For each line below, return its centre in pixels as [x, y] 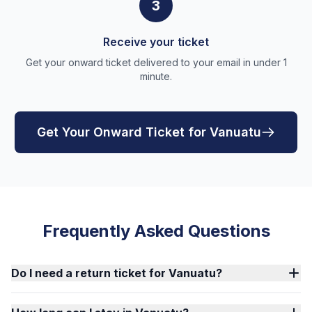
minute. [156, 76]
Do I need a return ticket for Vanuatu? [117, 273]
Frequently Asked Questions [156, 231]
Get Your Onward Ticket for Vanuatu [149, 132]
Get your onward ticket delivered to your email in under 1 [156, 62]
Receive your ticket [156, 42]
